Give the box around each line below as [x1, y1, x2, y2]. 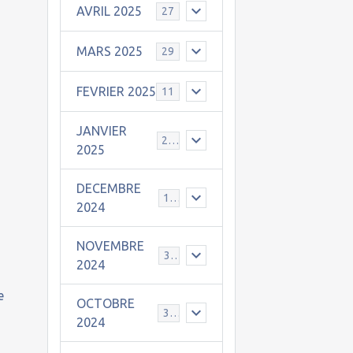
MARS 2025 [76, 44, 143, 58]
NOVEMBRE [76, 239, 144, 253]
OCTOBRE [76, 296, 135, 310]
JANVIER [76, 124, 127, 138]
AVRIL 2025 [76, 4, 142, 18]
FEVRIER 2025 [76, 84, 156, 98]
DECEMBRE [76, 181, 141, 195]
